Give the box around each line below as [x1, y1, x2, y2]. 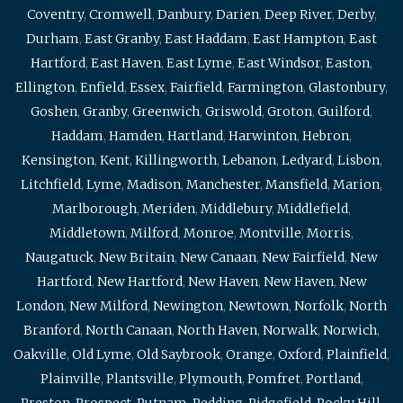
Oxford [278, 346, 321, 363]
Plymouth [178, 371, 242, 388]
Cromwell [88, 6, 152, 23]
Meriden [142, 201, 195, 218]
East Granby [85, 31, 159, 48]
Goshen [31, 103, 77, 121]
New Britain [99, 249, 175, 266]
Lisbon [336, 152, 380, 169]
